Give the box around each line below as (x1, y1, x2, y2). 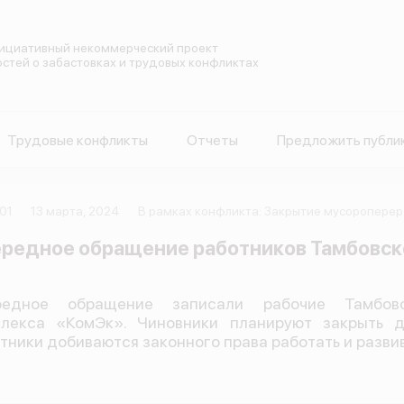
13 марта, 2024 (31, 204, 121, 218)
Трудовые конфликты (6, 132, 148, 149)
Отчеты (186, 132, 238, 149)
